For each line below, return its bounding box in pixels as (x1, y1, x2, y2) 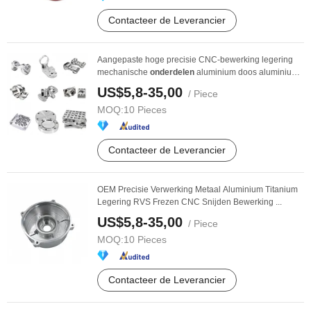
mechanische (97, 67, 150, 77)
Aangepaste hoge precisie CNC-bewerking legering (97, 55, 293, 65)
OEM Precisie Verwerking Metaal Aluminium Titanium (97, 185, 298, 194)
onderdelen (150, 67, 194, 77)
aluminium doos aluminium (194, 67, 299, 77)
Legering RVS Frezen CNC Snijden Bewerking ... (97, 197, 282, 207)
